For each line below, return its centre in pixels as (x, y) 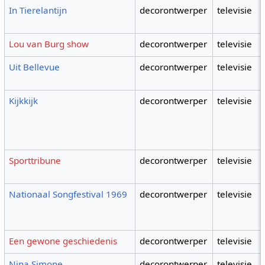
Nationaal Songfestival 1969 (68, 194)
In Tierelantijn (38, 10)
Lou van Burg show (49, 44)
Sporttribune (35, 161)
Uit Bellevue (35, 67)
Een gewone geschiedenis (63, 241)
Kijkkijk (24, 101)
